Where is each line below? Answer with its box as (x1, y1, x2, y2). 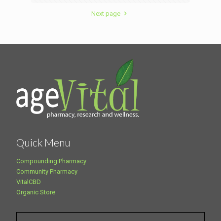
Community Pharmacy (16, 168, 77, 176)
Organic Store (16, 188, 55, 196)
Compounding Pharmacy (16, 157, 86, 165)
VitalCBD (16, 178, 41, 186)
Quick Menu (16, 136, 71, 149)
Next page (91, 9, 121, 17)
